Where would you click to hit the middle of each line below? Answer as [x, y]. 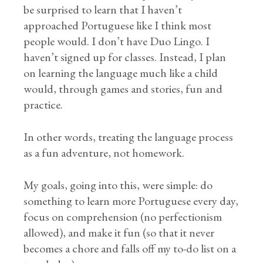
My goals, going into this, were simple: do [118, 185]
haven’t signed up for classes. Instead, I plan [125, 57]
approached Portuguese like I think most [118, 25]
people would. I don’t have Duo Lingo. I [117, 41]
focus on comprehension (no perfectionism [123, 217]
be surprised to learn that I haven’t [103, 9]
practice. [45, 104]
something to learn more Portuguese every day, [131, 201]
